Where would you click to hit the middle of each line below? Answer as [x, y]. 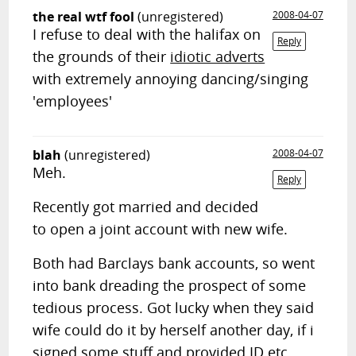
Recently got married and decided [146, 207]
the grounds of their [102, 56]
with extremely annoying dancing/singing [171, 79]
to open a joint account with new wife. [161, 229]
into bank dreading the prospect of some [170, 285]
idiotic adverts [218, 56]
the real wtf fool [84, 17]
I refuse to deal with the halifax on [147, 34]
